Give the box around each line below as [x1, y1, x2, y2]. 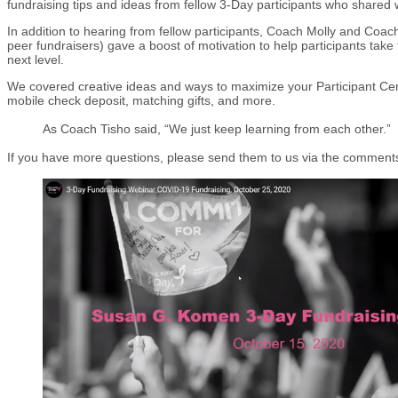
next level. [7, 52, 64, 67]
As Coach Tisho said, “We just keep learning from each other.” [43, 121, 391, 136]
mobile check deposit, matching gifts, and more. [7, 92, 275, 107]
